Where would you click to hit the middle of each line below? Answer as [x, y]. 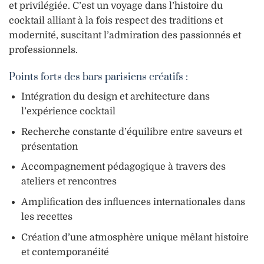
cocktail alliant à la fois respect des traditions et [116, 21]
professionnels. [43, 50]
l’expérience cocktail [68, 112]
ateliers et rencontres [69, 182]
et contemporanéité [65, 252]
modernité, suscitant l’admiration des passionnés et [125, 36]
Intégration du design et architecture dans [115, 97]
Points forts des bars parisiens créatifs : [98, 77]
